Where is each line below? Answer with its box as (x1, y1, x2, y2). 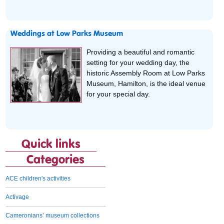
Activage (5, 193, 29, 200)
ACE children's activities (5, 175, 71, 182)
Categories (26, 154, 85, 166)
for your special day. (86, 89, 150, 98)
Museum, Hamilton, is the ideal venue (86, 79, 206, 87)
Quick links (21, 138, 81, 151)
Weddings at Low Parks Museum (10, 30, 123, 38)
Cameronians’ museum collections (5, 212, 100, 219)
